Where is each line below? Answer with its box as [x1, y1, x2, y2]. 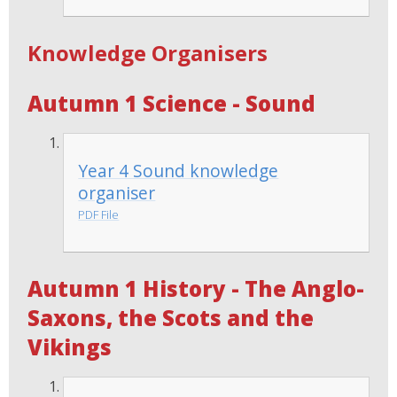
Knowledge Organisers [27, 38, 269, 68]
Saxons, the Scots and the [27, 302, 315, 332]
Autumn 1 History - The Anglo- [27, 273, 365, 303]
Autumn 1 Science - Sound [27, 89, 316, 119]
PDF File [78, 206, 120, 222]
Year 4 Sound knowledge [78, 159, 279, 183]
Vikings [27, 331, 113, 362]
